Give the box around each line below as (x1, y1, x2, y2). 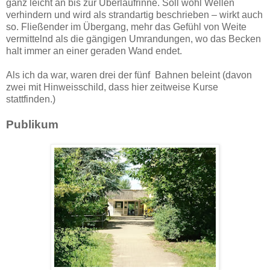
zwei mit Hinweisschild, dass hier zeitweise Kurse (6, 82, 218, 93)
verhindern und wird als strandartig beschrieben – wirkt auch (6, 10, 263, 20)
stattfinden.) (6, 94, 55, 105)
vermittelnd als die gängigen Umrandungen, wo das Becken (6, 34, 261, 45)
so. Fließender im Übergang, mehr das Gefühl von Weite (6, 22, 246, 33)
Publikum (6, 118, 58, 131)
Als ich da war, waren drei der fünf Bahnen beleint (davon (6, 70, 252, 81)
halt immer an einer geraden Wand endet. (6, 46, 182, 57)
